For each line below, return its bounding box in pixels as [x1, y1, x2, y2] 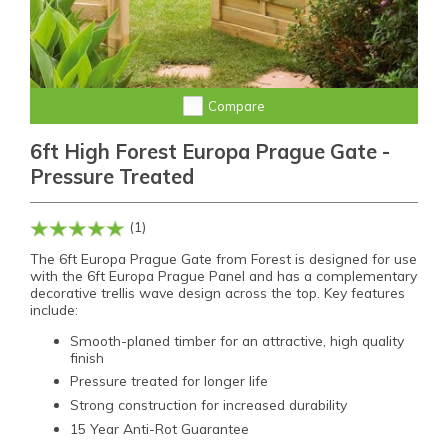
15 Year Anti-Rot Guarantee [70, 420, 249, 438]
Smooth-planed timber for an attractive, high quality [70, 331, 404, 349]
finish [70, 348, 104, 366]
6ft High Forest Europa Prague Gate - [30, 139, 390, 164]
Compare [208, 98, 265, 114]
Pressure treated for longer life [70, 372, 268, 390]
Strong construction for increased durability [70, 396, 347, 414]
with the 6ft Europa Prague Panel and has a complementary [30, 266, 417, 284]
